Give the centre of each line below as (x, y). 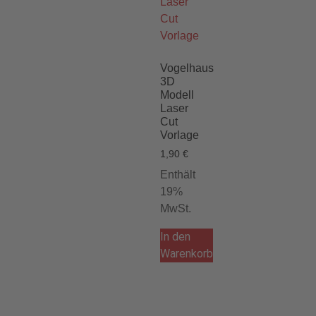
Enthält (178, 175)
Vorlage (180, 135)
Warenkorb (187, 254)
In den (175, 237)
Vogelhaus (187, 68)
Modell (177, 95)
